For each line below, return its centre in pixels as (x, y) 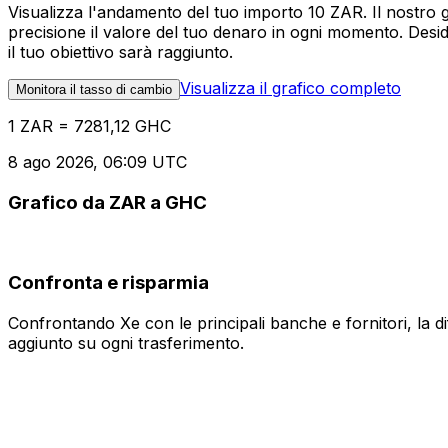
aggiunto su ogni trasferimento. (126, 342)
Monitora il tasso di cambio (94, 90)
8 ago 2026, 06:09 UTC (97, 162)
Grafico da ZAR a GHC (107, 202)
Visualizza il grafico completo (290, 88)
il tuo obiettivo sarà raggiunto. (120, 52)
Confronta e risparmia (108, 283)
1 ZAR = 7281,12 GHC (89, 126)
